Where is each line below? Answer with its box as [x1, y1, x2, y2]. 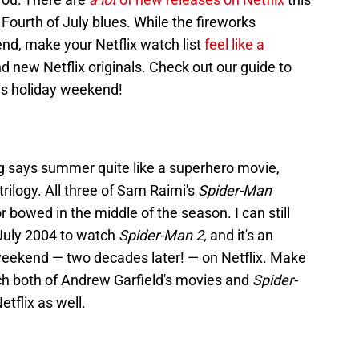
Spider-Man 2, [119, 227, 210, 244]
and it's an [210, 227, 273, 244]
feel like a [204, 36, 264, 54]
